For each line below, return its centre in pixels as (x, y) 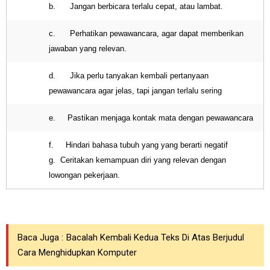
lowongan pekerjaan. (84, 175)
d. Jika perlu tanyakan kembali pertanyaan (129, 76)
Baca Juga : (40, 237)
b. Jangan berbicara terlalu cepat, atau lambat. (136, 6)
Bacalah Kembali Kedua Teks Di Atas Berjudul (155, 237)
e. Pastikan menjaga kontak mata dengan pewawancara (151, 118)
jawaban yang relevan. (88, 49)
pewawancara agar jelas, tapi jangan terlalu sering (135, 91)
